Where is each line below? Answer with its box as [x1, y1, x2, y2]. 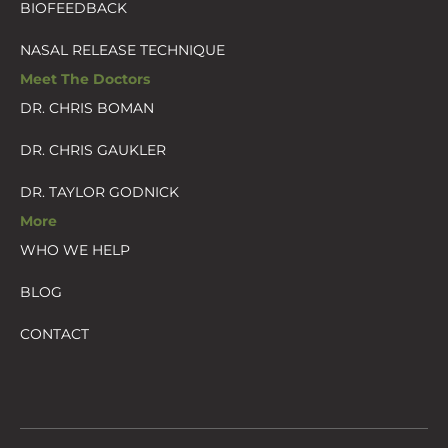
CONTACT [20, 324, 89, 343]
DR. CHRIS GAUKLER [20, 140, 166, 159]
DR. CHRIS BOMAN [20, 98, 154, 117]
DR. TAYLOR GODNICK [20, 182, 179, 201]
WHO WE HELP [20, 240, 130, 259]
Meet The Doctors [20, 69, 150, 88]
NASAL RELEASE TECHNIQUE [20, 40, 225, 59]
